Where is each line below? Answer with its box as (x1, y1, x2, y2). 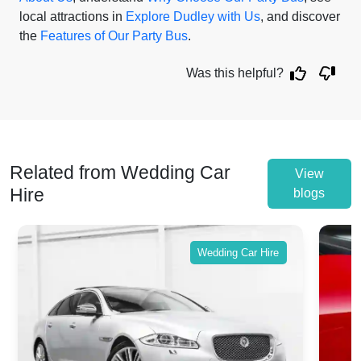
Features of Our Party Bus (40, 29, 188, 43)
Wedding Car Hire (197, 246, 280, 259)
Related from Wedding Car (10, 162, 230, 183)
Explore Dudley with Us (126, 10, 260, 23)
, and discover (260, 10, 340, 23)
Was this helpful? (186, 66, 284, 80)
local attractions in (19, 10, 126, 23)
